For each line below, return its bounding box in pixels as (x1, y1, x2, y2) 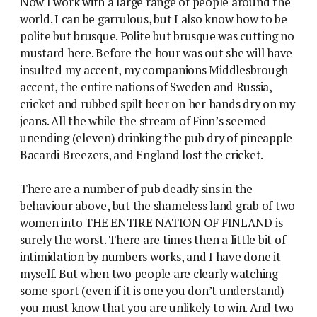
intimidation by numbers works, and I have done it (20, 248, 281, 265)
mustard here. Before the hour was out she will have (20, 45, 293, 61)
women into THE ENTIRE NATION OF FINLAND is (20, 214, 283, 231)
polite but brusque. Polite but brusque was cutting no (20, 28, 294, 44)
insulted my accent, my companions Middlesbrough (20, 62, 289, 78)
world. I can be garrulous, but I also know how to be (20, 11, 287, 27)
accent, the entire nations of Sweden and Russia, (20, 79, 272, 95)
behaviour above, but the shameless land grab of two (20, 197, 296, 214)
